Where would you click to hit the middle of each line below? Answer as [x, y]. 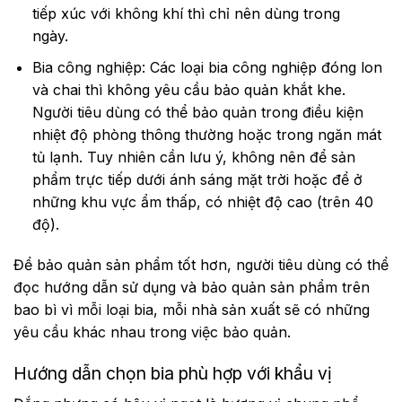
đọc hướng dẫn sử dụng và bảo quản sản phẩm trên [192, 288]
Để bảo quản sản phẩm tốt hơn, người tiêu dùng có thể [201, 265]
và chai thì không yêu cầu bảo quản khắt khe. [188, 89]
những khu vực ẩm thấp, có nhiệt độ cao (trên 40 [202, 201]
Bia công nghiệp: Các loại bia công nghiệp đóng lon [207, 67]
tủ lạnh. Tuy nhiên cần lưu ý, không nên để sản [193, 157]
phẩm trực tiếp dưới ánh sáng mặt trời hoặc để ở [197, 179]
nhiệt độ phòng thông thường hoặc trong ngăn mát [206, 134]
